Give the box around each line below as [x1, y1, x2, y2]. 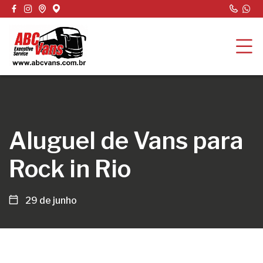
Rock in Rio [9, 154, 131, 183]
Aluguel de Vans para [9, 126, 243, 155]
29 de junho [25, 195, 77, 206]
